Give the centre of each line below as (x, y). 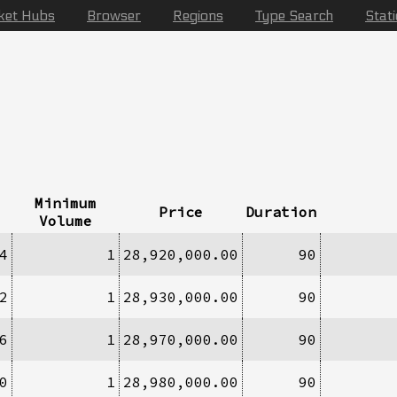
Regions (198, 16)
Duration (281, 211)
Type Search (294, 16)
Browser (114, 16)
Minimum (65, 202)
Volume (65, 220)
